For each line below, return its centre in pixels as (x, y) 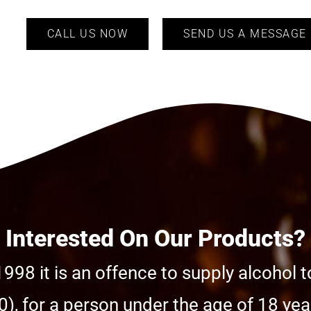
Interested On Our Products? (155, 238)
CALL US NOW (87, 34)
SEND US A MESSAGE (245, 34)
